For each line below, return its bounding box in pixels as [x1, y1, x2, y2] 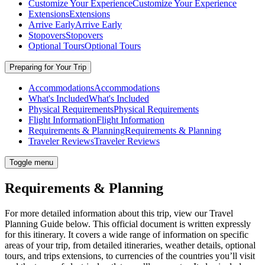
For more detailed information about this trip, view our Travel [5, 208, 233, 219]
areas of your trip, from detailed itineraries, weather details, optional [5, 240, 256, 251]
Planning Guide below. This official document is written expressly [5, 219, 251, 230]
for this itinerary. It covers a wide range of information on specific [5, 230, 248, 240]
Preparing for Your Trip [9, 63, 86, 72]
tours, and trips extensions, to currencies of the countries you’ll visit [5, 251, 255, 261]
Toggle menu [9, 158, 53, 167]
